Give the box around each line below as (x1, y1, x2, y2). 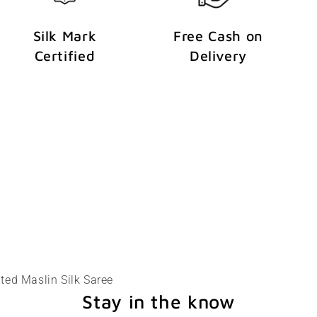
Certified (34, 47, 96, 64)
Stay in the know (82, 291, 235, 313)
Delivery (189, 47, 248, 64)
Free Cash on (173, 28, 263, 45)
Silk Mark (33, 28, 97, 45)
